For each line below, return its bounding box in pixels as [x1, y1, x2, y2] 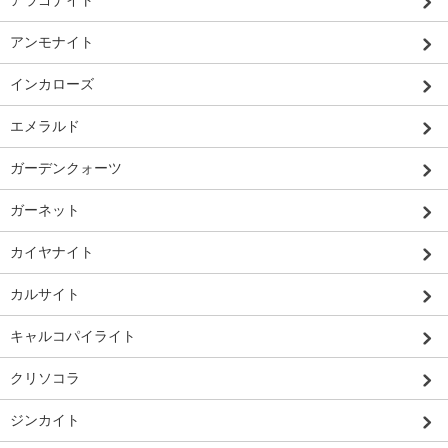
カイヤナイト [10, 243, 94, 260]
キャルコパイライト [10, 327, 136, 344]
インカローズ [10, 75, 94, 92]
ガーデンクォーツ [10, 159, 122, 176]
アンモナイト [10, 33, 94, 50]
